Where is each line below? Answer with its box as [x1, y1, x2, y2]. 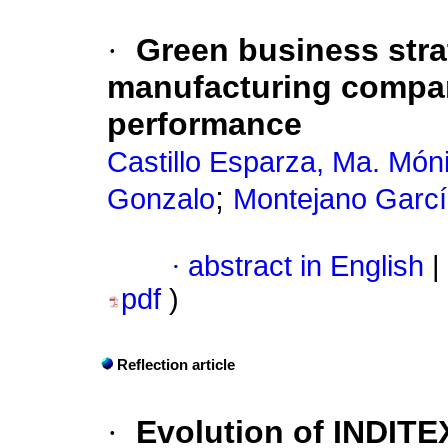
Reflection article [117, 357, 235, 374]
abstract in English [188, 250, 424, 283]
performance [107, 106, 302, 143]
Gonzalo [107, 183, 215, 216]
